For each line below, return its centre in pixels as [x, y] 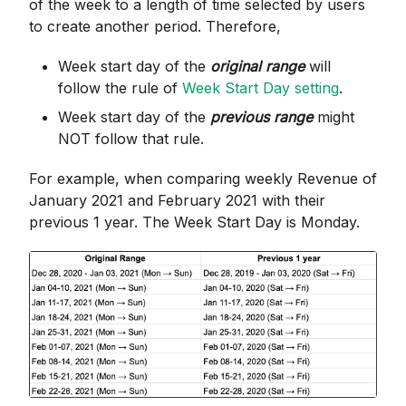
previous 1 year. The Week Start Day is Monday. [194, 222]
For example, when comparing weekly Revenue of [203, 179]
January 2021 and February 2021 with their [177, 201]
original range [257, 67]
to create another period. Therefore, [155, 27]
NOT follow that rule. [131, 139]
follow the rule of [120, 88]
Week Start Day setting [261, 88]
